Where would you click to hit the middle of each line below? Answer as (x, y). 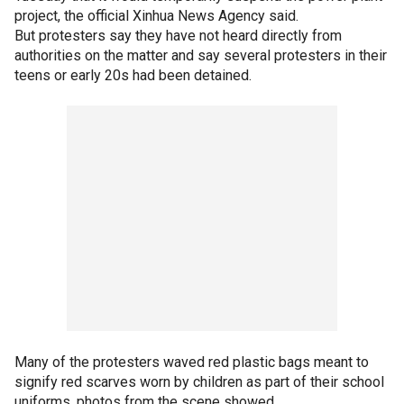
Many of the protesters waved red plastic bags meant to (192, 362)
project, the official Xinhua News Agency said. (156, 15)
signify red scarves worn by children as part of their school (199, 381)
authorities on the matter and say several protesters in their (201, 55)
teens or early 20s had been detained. (133, 75)
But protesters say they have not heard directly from (178, 35)
